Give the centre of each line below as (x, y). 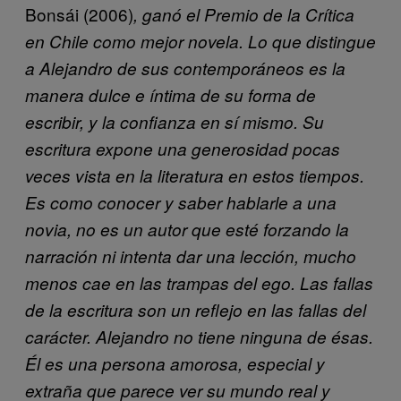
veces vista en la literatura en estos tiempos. (195, 175)
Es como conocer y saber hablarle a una (181, 202)
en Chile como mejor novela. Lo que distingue (200, 41)
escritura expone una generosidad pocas (183, 148)
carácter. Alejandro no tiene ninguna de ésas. (199, 336)
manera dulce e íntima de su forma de (171, 94)
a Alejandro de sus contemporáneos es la (185, 68)
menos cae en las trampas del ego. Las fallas (199, 282)
